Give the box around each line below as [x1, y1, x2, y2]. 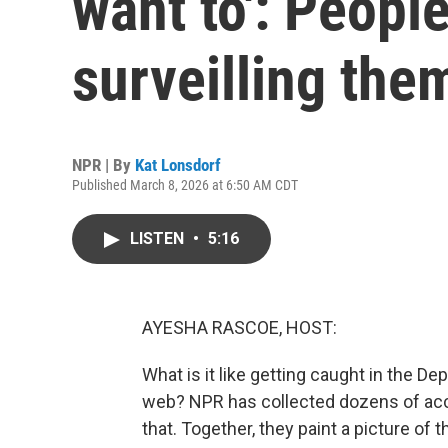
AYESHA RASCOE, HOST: [142, 317, 337, 338]
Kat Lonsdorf [135, 155, 221, 175]
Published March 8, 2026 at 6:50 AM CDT [72, 177, 298, 193]
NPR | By [72, 155, 135, 175]
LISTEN [130, 229, 188, 248]
